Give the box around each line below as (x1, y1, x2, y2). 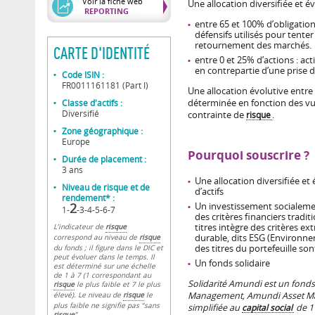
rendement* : (62, 192, 115, 203)
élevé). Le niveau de (53, 290, 123, 300)
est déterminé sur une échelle (53, 262, 155, 271)
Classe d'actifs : (62, 97, 122, 108)
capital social (242, 302, 292, 313)
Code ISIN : (62, 69, 104, 80)
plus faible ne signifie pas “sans (53, 301, 160, 310)
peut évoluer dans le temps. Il (53, 252, 155, 262)
